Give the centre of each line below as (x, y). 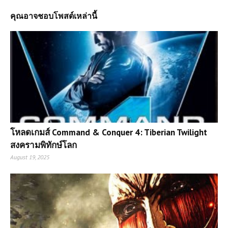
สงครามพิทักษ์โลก (44, 145)
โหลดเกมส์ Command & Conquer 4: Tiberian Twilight (109, 132)
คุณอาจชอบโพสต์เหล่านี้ (54, 16)
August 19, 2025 (30, 157)
